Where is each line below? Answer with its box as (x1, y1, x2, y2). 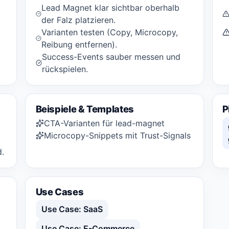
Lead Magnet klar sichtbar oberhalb (41, 2, 179, 13)
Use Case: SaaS (41, 204, 103, 215)
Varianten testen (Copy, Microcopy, (41, 27, 178, 37)
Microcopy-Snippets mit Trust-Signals (43, 130, 191, 141)
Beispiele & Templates (35, 103, 134, 115)
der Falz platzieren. (41, 14, 116, 25)
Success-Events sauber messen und (42, 51, 181, 62)
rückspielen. (42, 63, 88, 74)
